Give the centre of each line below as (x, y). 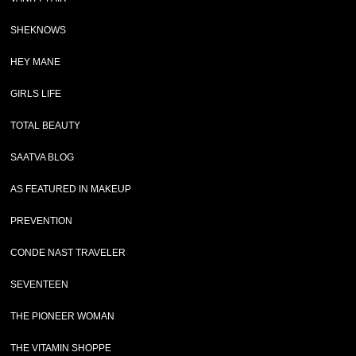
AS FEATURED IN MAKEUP (71, 189)
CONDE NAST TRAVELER (68, 253)
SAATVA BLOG (43, 157)
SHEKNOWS (39, 30)
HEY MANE (36, 62)
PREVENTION (42, 221)
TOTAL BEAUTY (46, 126)
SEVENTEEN (40, 284)
